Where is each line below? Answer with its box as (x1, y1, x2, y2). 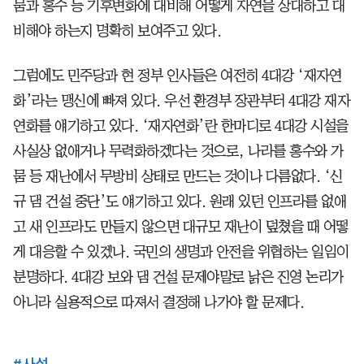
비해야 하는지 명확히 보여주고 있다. (13, 23, 221, 38)
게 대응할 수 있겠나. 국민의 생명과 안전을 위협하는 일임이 (13, 244, 349, 259)
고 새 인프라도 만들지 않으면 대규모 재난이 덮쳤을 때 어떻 (13, 219, 349, 234)
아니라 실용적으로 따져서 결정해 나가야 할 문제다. (13, 294, 304, 310)
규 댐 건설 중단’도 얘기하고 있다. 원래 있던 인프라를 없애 (13, 193, 346, 209)
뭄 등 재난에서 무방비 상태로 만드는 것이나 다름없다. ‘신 (13, 168, 343, 184)
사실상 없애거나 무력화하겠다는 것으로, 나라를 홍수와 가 (13, 143, 344, 158)
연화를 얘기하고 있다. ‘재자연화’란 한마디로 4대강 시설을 (13, 118, 349, 133)
